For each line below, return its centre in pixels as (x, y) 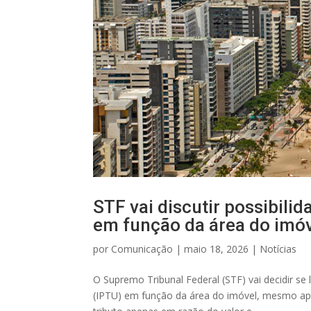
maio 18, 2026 (217, 249)
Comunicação (142, 249)
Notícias (278, 249)
